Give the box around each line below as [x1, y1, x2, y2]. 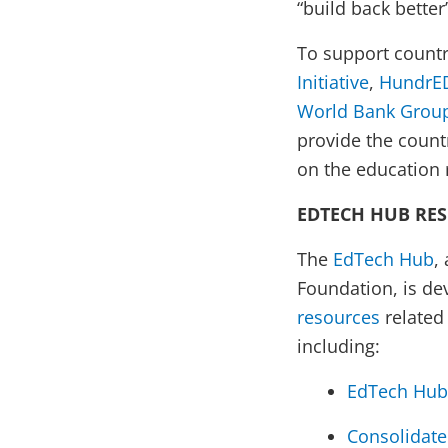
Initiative [297, 70, 369, 95]
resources [297, 305, 380, 330]
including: [297, 334, 380, 359]
